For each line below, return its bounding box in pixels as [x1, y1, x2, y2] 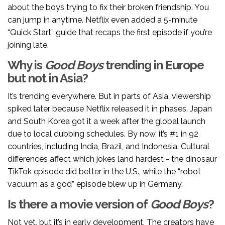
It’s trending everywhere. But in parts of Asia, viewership [8, 91, 211, 101]
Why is [8, 58, 45, 73]
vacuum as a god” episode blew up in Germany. [8, 179, 183, 189]
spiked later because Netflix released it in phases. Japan [8, 104, 212, 114]
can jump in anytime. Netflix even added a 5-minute [8, 15, 197, 25]
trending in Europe [102, 58, 204, 73]
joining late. [8, 40, 49, 50]
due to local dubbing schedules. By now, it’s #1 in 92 [8, 129, 198, 139]
